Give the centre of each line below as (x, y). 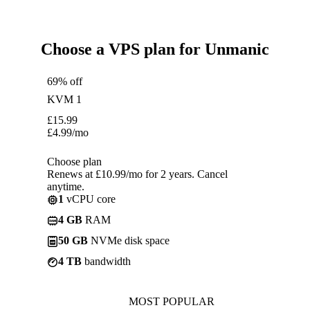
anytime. (66, 186)
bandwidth (106, 261)
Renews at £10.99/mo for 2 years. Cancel (137, 174)
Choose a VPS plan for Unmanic (155, 49)
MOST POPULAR (172, 301)
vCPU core (90, 199)
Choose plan (74, 161)
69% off (65, 81)
